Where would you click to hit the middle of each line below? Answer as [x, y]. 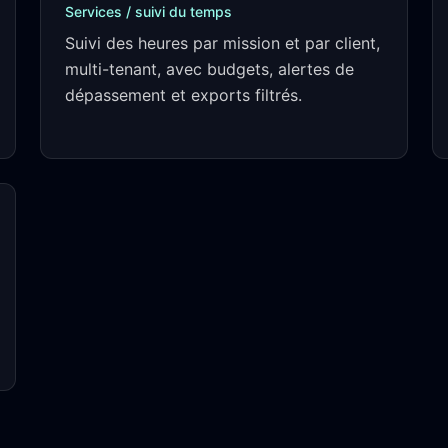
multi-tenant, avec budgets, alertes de [209, 69]
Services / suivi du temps [148, 11]
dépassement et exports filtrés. [183, 95]
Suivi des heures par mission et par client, [222, 43]
